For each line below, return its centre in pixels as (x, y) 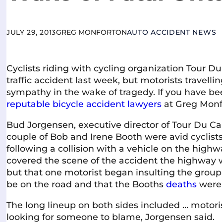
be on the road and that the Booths (86, 184)
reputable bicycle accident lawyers (84, 104)
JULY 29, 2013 (31, 32)
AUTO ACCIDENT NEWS (171, 32)
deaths (182, 184)
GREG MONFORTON (91, 32)
